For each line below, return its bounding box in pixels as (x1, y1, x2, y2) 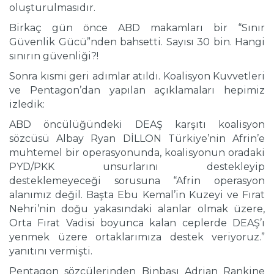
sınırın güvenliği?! (9, 50, 98, 62)
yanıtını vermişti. (9, 245, 92, 257)
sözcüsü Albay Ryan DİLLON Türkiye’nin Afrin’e (9, 133, 265, 145)
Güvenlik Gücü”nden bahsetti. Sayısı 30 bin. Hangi (9, 36, 265, 48)
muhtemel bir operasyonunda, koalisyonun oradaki (9, 147, 265, 159)
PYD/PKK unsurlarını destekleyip (9, 161, 265, 173)
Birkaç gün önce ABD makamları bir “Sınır (9, 22, 265, 34)
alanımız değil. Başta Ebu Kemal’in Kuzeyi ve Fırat (9, 189, 265, 201)
